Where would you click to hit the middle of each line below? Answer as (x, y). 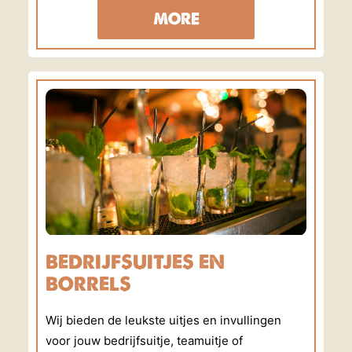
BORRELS (88, 284)
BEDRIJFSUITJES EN (135, 262)
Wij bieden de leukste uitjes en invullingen (163, 320)
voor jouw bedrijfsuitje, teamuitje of (144, 341)
